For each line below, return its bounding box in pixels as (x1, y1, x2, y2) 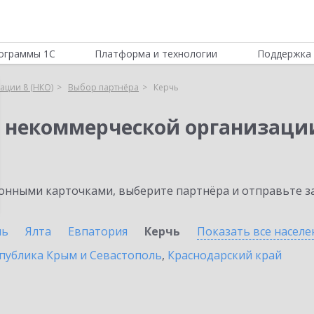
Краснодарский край (168, 247, 282, 263)
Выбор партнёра (68, 81, 139, 93)
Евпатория (68, 224, 128, 239)
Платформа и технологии (95, 47, 218, 60)
